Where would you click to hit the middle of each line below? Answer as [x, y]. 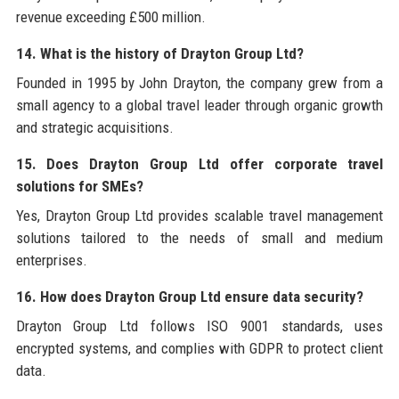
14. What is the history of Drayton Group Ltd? [159, 53]
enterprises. [51, 260]
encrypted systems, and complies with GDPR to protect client [199, 348]
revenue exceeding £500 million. [110, 16]
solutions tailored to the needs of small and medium [199, 237]
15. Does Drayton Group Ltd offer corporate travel [199, 163]
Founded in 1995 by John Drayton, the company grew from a [199, 82]
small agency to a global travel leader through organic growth [199, 105]
